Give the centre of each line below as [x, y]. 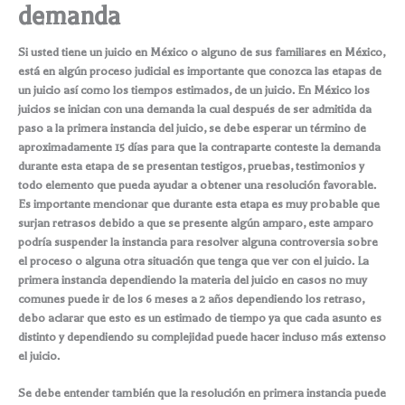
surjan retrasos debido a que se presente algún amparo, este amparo [196, 222]
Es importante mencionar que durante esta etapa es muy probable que [199, 203]
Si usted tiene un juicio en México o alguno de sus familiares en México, [202, 52]
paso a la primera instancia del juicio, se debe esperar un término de [192, 127]
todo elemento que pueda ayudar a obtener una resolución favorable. [197, 184]
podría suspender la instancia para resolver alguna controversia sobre [198, 241]
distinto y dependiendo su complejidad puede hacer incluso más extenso [202, 336]
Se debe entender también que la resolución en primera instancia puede [202, 392]
